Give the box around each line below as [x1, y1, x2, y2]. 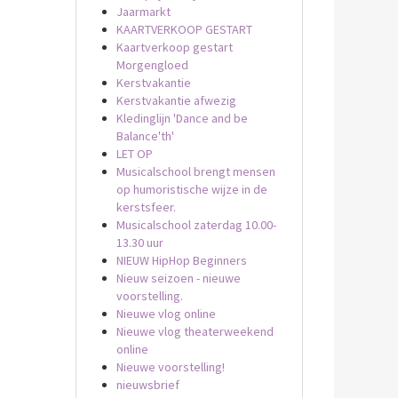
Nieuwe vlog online [115, 306, 216, 322]
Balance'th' [115, 128, 174, 144]
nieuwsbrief [115, 377, 179, 393]
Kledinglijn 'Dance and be [115, 110, 248, 126]
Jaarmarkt [115, 4, 171, 20]
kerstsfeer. [115, 199, 176, 215]
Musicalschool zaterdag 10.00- [115, 217, 276, 233]
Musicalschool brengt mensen [115, 163, 275, 179]
